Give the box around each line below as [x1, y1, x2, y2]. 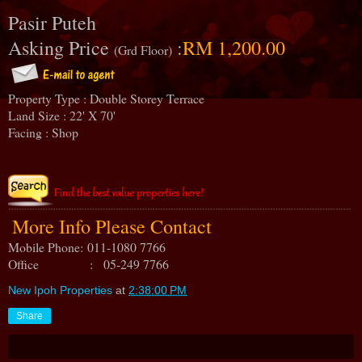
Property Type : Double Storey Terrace [8, 89, 204, 107]
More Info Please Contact [12, 213, 218, 239]
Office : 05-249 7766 [8, 255, 173, 272]
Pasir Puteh [8, 9, 96, 36]
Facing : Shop [8, 123, 78, 141]
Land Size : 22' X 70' [8, 106, 116, 124]
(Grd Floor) [114, 40, 172, 58]
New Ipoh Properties [8, 283, 112, 297]
